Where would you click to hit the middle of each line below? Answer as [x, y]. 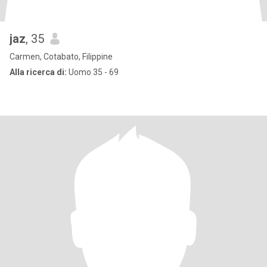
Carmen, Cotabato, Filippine [61, 57]
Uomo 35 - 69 [93, 72]
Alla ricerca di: [38, 72]
